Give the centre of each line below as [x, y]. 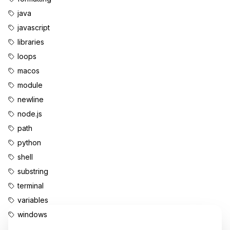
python [29, 142]
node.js [30, 114]
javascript [34, 27]
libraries [31, 42]
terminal [31, 186]
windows [32, 214]
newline [31, 99]
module [30, 85]
